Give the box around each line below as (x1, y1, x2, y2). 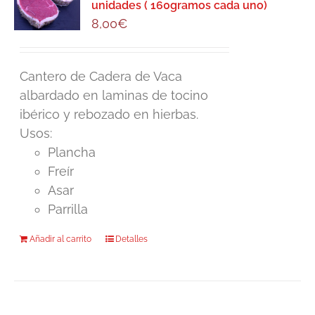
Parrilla (48, 202, 89, 217)
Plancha (48, 145, 96, 160)
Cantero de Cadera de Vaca (20, 69, 183, 84)
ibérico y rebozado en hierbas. (20, 107, 199, 122)
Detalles (115, 234, 148, 245)
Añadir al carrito (30, 234, 92, 245)
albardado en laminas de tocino (20, 88, 209, 103)
